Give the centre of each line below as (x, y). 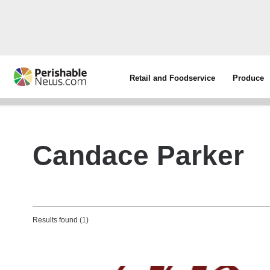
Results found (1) (61, 220)
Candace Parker (138, 155)
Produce (249, 78)
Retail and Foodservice (173, 78)
